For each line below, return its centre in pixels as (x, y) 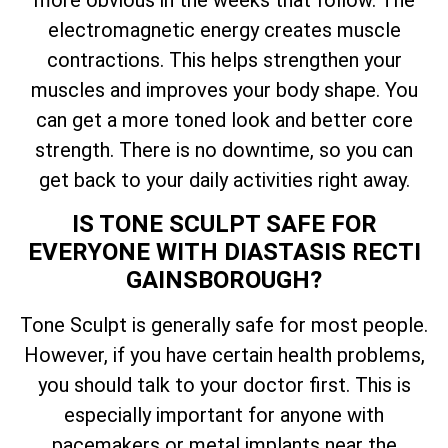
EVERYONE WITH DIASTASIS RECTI (224, 251)
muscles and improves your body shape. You (224, 90)
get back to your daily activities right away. (224, 180)
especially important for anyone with (224, 414)
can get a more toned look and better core (224, 120)
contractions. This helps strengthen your (224, 60)
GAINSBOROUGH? (224, 279)
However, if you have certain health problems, (224, 354)
